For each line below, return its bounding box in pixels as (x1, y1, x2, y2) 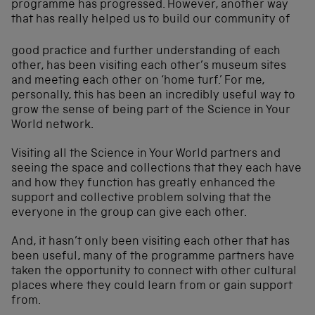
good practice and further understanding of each (11, 45, 281, 58)
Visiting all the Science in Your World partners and (11, 148, 281, 160)
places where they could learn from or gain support (11, 280, 292, 292)
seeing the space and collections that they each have (11, 162, 302, 175)
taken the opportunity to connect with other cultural (11, 265, 297, 278)
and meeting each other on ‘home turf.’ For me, (11, 75, 264, 87)
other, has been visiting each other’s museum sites (11, 60, 286, 72)
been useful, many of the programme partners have (11, 250, 295, 263)
